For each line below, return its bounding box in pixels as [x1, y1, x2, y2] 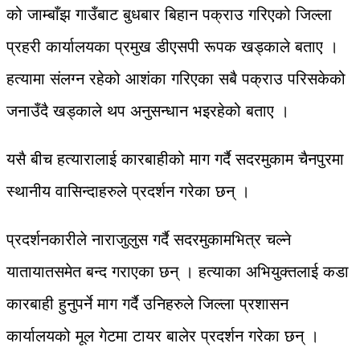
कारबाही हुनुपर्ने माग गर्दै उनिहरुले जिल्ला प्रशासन [6, 294, 288, 313]
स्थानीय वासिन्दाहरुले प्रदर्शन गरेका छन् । [6, 182, 250, 200]
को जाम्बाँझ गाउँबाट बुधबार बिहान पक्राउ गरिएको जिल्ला [6, 5, 332, 23]
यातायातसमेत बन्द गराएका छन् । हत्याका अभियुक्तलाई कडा [6, 262, 349, 280]
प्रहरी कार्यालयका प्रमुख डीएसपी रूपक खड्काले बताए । [6, 37, 338, 55]
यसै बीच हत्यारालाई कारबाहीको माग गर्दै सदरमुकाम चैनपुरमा [6, 149, 344, 168]
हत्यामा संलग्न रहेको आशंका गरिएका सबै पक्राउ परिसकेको [6, 69, 346, 88]
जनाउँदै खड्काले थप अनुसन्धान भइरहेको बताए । [6, 101, 289, 120]
